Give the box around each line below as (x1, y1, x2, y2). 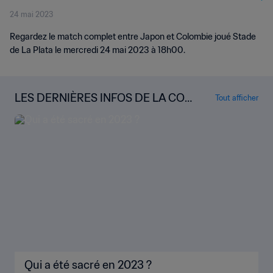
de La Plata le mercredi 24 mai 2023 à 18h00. (10, 44, 185, 55)
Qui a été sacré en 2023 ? (24, 258, 152, 272)
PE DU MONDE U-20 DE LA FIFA (15, 105, 179, 119)
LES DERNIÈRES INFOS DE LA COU (15, 91, 193, 105)
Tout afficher (215, 93, 258, 102)
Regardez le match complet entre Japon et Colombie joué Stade (10, 31, 256, 42)
